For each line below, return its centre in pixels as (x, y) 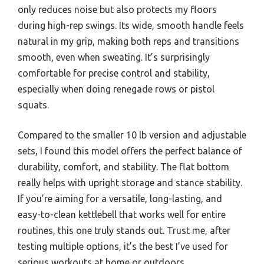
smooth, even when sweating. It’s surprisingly (114, 57)
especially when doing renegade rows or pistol (116, 89)
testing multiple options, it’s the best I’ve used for (123, 247)
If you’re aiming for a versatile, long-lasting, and (120, 199)
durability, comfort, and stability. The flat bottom (123, 167)
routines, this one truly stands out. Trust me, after (124, 231)
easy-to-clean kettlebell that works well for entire (122, 215)
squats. (33, 105)
